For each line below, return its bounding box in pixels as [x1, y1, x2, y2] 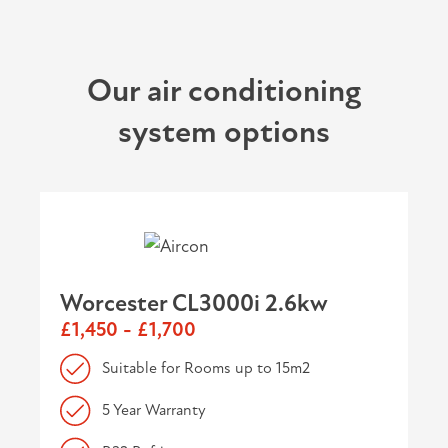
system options [118, 112, 330, 152]
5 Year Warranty [102, 399, 206, 420]
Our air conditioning [87, 71, 361, 111]
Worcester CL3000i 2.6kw [60, 289, 328, 319]
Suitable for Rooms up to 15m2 [102, 357, 310, 378]
